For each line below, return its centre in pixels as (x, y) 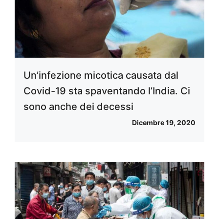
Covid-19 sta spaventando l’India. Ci (107, 91)
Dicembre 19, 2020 (164, 122)
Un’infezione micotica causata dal (101, 75)
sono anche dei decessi (78, 106)
